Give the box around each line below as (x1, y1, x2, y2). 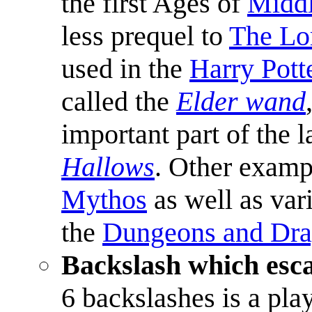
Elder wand (176, 85, 306, 117)
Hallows (61, 150, 155, 182)
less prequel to (61, 19, 229, 52)
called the (61, 85, 176, 117)
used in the (61, 52, 189, 84)
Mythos (61, 183, 147, 215)
